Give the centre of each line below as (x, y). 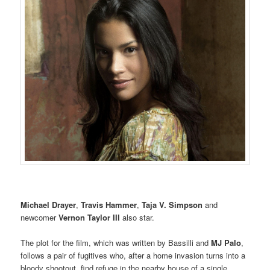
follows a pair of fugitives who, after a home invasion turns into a (133, 255)
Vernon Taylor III (89, 217)
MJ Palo (226, 242)
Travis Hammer (109, 204)
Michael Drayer (49, 204)
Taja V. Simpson (174, 204)
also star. (139, 217)
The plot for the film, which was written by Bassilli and (116, 242)
